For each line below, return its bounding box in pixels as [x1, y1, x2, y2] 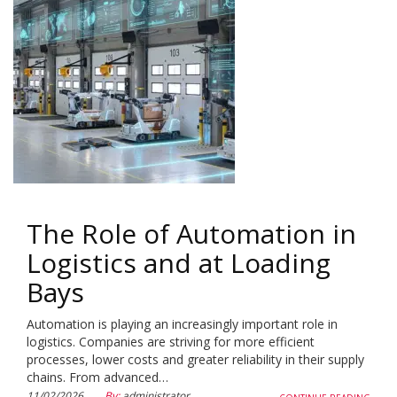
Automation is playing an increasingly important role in [27, 315, 338, 332]
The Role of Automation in [27, 215, 356, 252]
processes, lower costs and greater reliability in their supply [27, 351, 364, 368]
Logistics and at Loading [27, 245, 331, 281]
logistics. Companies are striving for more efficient [27, 333, 315, 350]
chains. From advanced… [27, 369, 168, 385]
